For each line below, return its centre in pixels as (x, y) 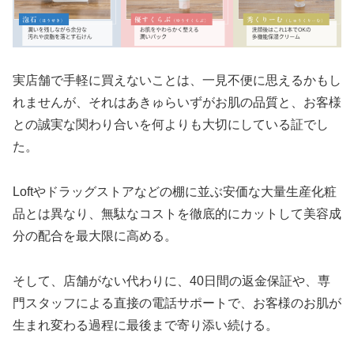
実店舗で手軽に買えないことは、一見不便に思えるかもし (177, 81)
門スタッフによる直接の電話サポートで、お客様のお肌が (177, 303)
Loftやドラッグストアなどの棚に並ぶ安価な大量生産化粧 (175, 192)
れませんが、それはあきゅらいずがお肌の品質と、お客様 (177, 103)
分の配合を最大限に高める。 (95, 236)
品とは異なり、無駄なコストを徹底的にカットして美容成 (177, 214)
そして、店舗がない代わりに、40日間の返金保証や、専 (171, 281)
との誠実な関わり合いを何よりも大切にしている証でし (171, 125)
